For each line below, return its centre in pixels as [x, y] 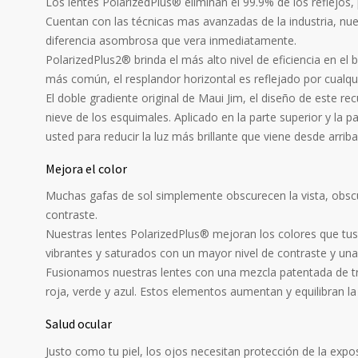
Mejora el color [86, 168]
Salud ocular [79, 324]
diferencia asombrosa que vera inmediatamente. [171, 40]
